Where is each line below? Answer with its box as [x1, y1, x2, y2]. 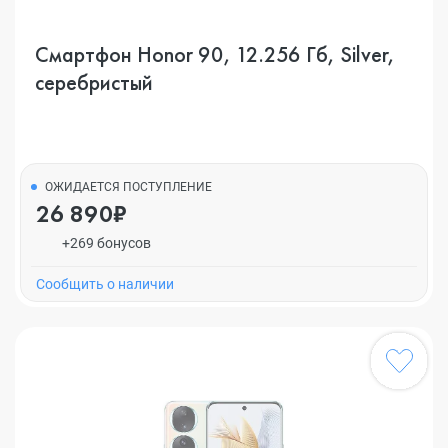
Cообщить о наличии [36, 276, 174, 292]
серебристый [35, 68, 153, 97]
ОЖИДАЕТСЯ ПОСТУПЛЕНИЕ [45, 180, 212, 194]
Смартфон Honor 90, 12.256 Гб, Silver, [35, 40, 395, 69]
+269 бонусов [61, 235, 151, 251]
